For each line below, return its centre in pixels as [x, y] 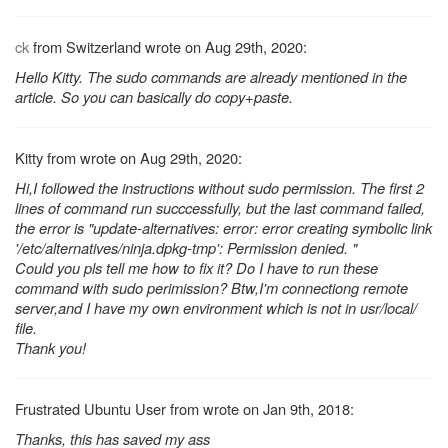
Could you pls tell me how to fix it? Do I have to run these [196, 268]
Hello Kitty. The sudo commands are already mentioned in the [211, 77]
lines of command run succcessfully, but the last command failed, [220, 208]
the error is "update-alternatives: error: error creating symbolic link [223, 228]
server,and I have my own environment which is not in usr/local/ [216, 308]
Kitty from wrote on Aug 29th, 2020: [128, 158]
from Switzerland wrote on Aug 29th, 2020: [168, 47]
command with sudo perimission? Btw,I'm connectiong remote [211, 288]
